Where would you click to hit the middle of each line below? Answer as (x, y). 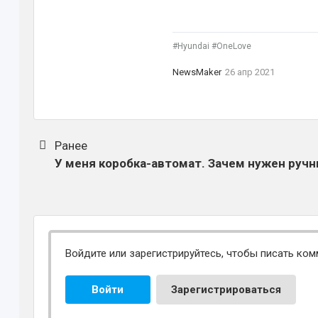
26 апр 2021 (250, 72)
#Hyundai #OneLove (212, 46)
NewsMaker (197, 72)
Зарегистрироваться (226, 290)
